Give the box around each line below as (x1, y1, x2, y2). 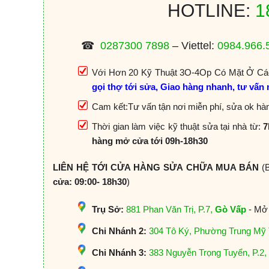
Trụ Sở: (92, 204, 124, 215)
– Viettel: (169, 39, 218, 52)
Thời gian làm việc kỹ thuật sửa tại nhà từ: (92, 121, 261, 132)
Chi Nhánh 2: (92, 226, 147, 237)
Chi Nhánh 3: (92, 247, 147, 258)
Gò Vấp (215, 204, 246, 215)
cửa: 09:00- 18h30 (53, 176, 127, 187)
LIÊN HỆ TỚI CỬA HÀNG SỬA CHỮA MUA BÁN (53, 162, 259, 172)
